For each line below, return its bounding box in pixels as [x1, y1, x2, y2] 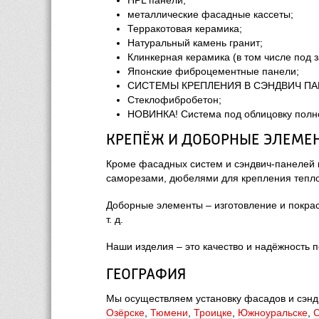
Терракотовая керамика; [127, 23, 242, 34]
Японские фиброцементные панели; [127, 66, 299, 77]
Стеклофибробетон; [127, 94, 221, 105]
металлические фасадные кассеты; [127, 9, 293, 20]
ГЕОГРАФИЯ [106, 267, 186, 283]
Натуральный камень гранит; [127, 37, 263, 48]
